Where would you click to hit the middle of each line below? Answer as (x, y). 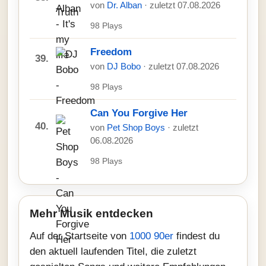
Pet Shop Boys (137, 128)
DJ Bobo (125, 66)
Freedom (111, 52)
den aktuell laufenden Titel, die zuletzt (113, 251)
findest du (197, 236)
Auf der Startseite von (80, 236)
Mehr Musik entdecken (91, 213)
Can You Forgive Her (139, 113)
